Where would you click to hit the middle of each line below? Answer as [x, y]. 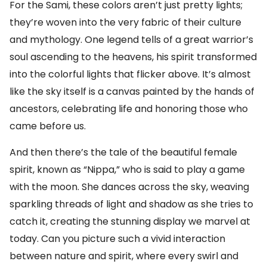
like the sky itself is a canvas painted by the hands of [132, 91]
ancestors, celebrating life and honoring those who [129, 109]
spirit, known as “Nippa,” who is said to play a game [127, 170]
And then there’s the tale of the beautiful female [123, 152]
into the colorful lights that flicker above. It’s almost [130, 74]
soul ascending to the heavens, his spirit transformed [133, 57]
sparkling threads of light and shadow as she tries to [131, 204]
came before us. [48, 126]
